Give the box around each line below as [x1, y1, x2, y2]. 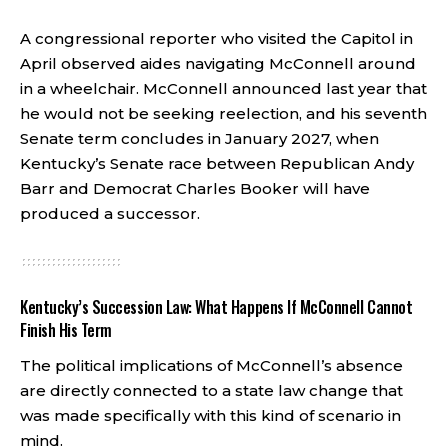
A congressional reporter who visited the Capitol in [20, 29, 413, 48]
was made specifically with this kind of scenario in [20, 405, 401, 425]
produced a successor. [20, 204, 200, 223]
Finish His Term [20, 318, 112, 342]
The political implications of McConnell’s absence [20, 355, 403, 375]
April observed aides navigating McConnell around [20, 54, 416, 73]
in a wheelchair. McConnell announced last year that [20, 79, 427, 98]
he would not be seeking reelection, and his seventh [20, 104, 427, 123]
